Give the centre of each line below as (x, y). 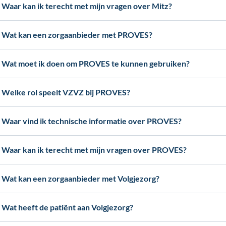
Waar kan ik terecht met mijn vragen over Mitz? (87, 6)
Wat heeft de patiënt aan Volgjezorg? (68, 207)
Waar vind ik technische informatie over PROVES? (92, 121)
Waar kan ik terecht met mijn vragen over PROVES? (94, 150)
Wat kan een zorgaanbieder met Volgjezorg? (81, 178)
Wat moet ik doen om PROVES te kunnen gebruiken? (96, 63)
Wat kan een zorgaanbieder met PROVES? (77, 35)
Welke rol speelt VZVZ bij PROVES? (66, 92)
